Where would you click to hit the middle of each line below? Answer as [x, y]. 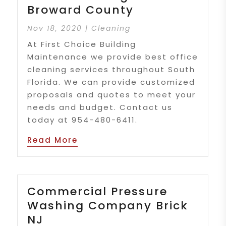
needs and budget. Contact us [100, 107]
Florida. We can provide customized [111, 82]
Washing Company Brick [108, 205]
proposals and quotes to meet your [112, 94]
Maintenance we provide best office [113, 56]
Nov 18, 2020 [55, 28]
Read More [53, 140]
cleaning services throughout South [111, 69]
